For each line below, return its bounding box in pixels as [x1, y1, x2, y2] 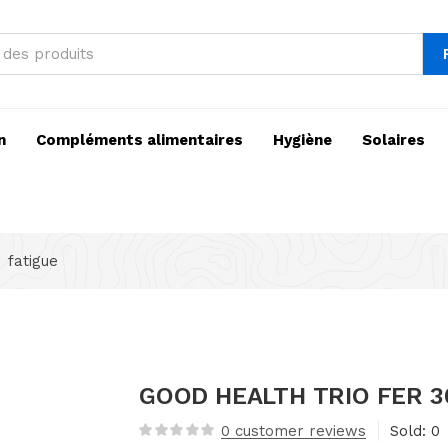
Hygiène [273, 131, 332, 149]
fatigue [8, 252, 58, 271]
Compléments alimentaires [36, 131, 243, 149]
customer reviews [230, 422, 366, 441]
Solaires [362, 131, 425, 149]
